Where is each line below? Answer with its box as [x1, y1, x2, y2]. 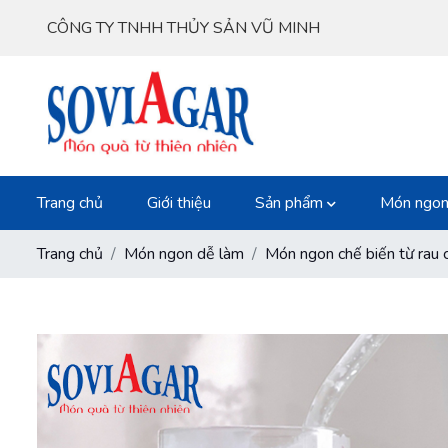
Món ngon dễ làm [124, 242, 244, 265]
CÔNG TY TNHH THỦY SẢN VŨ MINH [47, 16, 320, 39]
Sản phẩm [255, 191, 327, 214]
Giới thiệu [147, 191, 211, 214]
